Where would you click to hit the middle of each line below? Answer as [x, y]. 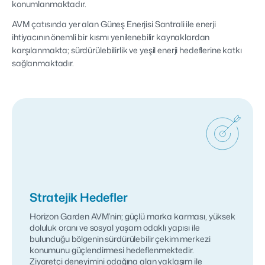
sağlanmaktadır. [43, 63]
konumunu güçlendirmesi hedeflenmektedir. [112, 250]
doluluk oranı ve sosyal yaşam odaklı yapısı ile [115, 227]
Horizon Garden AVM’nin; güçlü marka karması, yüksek [132, 216]
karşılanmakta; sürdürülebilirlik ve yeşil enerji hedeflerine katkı [127, 50]
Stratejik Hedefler [79, 197]
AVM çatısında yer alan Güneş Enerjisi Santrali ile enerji [114, 24]
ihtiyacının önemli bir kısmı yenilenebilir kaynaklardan [111, 37]
